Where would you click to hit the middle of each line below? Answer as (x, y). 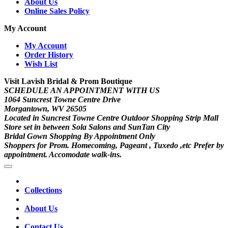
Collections (43, 190)
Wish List (41, 64)
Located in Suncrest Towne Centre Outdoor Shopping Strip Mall (111, 118)
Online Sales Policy (57, 11)
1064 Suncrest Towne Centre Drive (62, 100)
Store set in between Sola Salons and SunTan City (87, 127)
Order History (49, 55)
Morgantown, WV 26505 (45, 109)
